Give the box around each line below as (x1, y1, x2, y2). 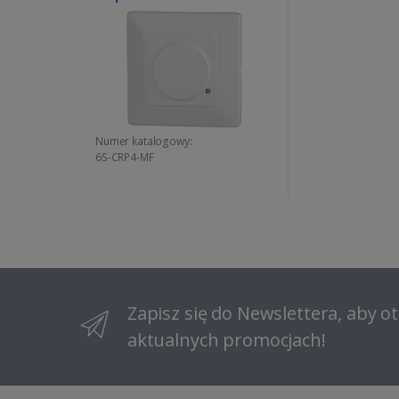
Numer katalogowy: (95, 133, 192, 149)
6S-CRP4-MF (95, 149, 154, 165)
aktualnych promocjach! (126, 327, 326, 352)
